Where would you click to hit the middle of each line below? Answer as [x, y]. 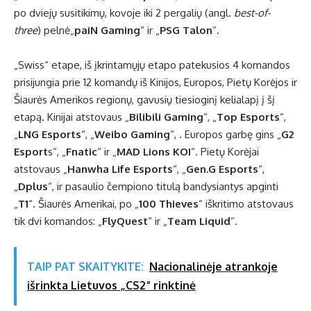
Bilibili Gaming [166, 117]
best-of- [252, 13]
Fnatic [82, 152]
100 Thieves [169, 204]
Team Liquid [199, 221]
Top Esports [248, 117]
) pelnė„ [56, 31]
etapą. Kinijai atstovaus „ [72, 117]
